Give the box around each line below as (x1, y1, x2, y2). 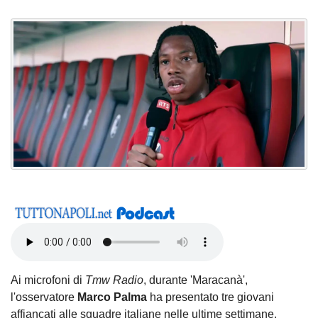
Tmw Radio (85, 274, 143, 287)
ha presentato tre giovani (147, 291, 274, 304)
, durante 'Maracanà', (143, 274, 248, 287)
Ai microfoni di (11, 274, 85, 287)
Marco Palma (77, 291, 147, 304)
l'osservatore (11, 291, 77, 304)
